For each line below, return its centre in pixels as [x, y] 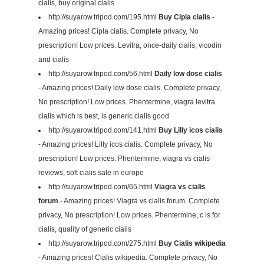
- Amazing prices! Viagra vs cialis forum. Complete [139, 201]
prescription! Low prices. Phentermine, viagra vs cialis [124, 159]
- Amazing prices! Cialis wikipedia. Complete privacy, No [128, 258]
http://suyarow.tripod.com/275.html [103, 244]
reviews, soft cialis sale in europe [91, 173]
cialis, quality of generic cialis [85, 230]
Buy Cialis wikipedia [192, 244]
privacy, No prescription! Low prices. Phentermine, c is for [129, 215]
